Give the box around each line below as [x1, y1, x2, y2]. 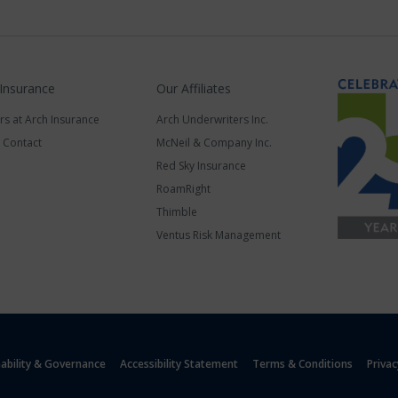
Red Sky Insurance [156, 158, 246, 173]
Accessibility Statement [120, 356, 238, 371]
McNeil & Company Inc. [156, 135, 272, 150]
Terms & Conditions [252, 356, 353, 371]
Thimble [156, 204, 197, 219]
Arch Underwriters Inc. [156, 112, 268, 127]
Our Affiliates [156, 80, 231, 97]
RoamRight [156, 181, 211, 196]
